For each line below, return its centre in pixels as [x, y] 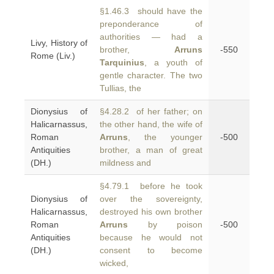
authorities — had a [151, 37]
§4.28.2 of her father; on [151, 111]
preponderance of [151, 24]
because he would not [151, 237]
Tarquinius [122, 62]
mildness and [125, 163]
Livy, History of [59, 43]
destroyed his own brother [151, 212]
